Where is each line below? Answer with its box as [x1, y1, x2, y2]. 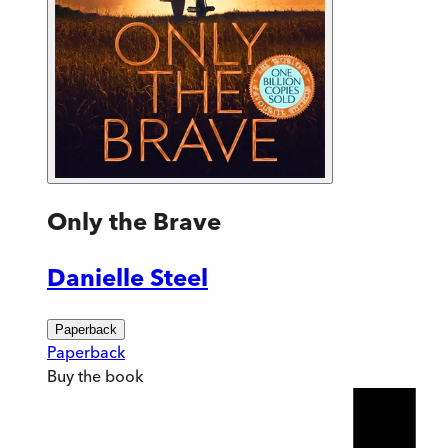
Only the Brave [47, 206, 221, 236]
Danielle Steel [47, 262, 208, 292]
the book [74, 365, 143, 386]
